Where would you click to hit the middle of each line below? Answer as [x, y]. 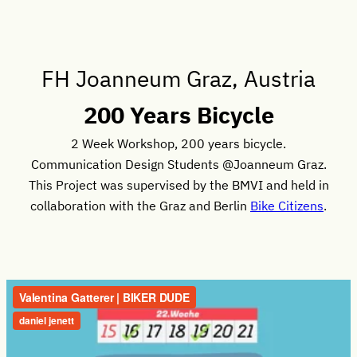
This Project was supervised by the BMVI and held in [178, 185]
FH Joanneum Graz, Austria [178, 79]
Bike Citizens [287, 206]
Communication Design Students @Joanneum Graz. [178, 164]
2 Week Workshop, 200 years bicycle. [178, 143]
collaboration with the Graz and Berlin [140, 206]
